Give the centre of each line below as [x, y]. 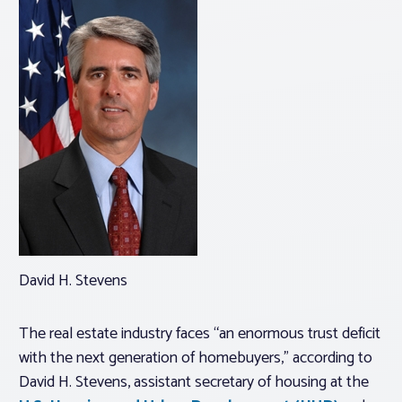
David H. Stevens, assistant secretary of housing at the [194, 383]
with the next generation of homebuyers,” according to [196, 358]
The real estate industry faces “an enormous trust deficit [200, 334]
